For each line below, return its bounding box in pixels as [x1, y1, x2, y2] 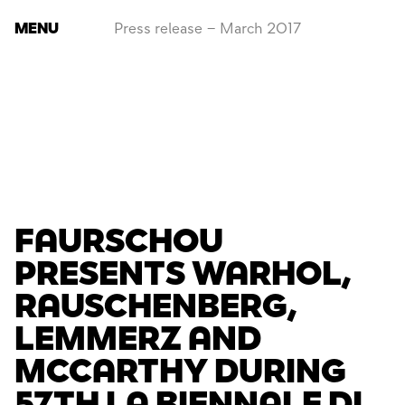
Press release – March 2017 [114, 20, 301, 37]
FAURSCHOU [14, 221, 223, 259]
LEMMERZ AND [14, 319, 261, 357]
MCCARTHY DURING [14, 352, 346, 390]
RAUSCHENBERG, [14, 287, 297, 325]
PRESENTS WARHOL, [14, 254, 351, 292]
